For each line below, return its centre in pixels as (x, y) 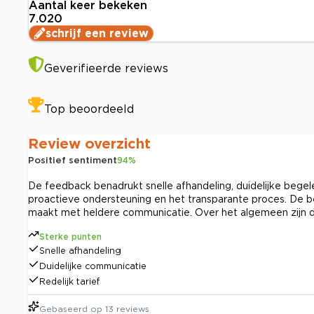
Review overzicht (89, 143)
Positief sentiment (73, 160)
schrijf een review (97, 33)
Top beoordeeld (89, 109)
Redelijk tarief (69, 282)
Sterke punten (70, 237)
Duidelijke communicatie (93, 266)
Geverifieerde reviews (106, 68)
